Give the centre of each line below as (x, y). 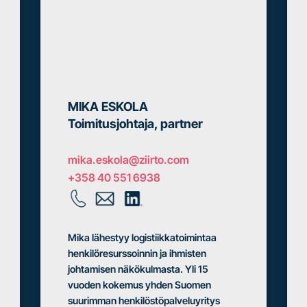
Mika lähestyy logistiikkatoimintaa (142, 238)
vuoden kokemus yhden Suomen (139, 285)
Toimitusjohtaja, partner (135, 124)
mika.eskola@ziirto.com (128, 159)
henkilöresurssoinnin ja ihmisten (137, 254)
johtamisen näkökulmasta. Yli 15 (138, 269)
